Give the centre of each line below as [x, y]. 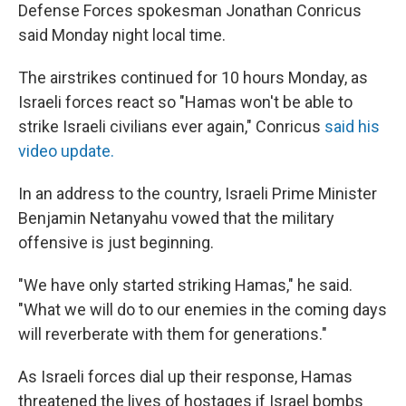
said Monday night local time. [122, 35]
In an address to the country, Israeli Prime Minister [198, 193]
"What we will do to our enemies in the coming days [203, 309]
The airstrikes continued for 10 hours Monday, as [193, 77]
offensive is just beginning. [116, 242]
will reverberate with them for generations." [173, 334]
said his [350, 126]
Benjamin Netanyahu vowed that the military [176, 218]
